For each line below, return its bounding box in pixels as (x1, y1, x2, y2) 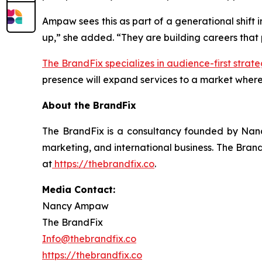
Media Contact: (42, 184, 115, 196)
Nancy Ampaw (42, 200, 109, 212)
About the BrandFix (42, 99, 136, 112)
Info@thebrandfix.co (42, 233, 136, 245)
